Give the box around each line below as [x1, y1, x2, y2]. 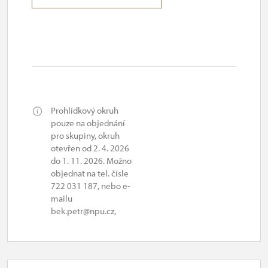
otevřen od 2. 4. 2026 [51, 142, 129, 154]
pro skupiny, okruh [51, 130, 120, 141]
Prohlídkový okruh [51, 105, 118, 116]
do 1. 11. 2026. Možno [51, 155, 132, 166]
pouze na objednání [51, 117, 125, 129]
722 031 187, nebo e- [51, 180, 130, 191]
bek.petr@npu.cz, [51, 205, 116, 217]
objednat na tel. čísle [51, 167, 129, 179]
